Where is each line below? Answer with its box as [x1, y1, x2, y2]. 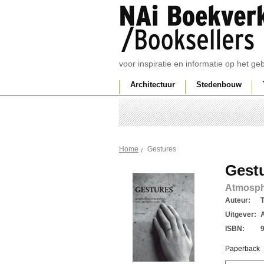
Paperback [225, 245, 260, 253]
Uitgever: [225, 210, 256, 219]
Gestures [147, 145, 176, 153]
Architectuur [130, 80, 175, 89]
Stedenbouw [196, 80, 242, 89]
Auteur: [225, 196, 250, 204]
